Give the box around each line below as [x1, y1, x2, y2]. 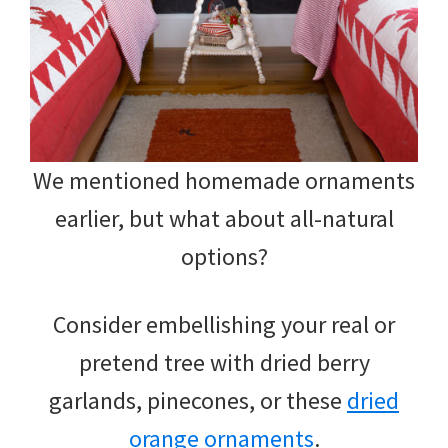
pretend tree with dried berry [78, 346, 370, 378]
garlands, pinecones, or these [49, 384, 347, 416]
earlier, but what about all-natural [54, 202, 394, 234]
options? [180, 240, 268, 272]
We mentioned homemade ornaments [33, 164, 415, 196]
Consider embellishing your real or [53, 308, 395, 340]
